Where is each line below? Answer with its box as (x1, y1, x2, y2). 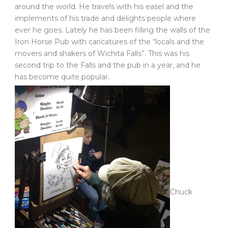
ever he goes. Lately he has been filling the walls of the (15, 25, 210, 35)
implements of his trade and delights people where (15, 14, 196, 23)
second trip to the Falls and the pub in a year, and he (15, 61, 201, 70)
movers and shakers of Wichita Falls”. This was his (15, 49, 189, 59)
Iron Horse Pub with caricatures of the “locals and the (15, 37, 204, 47)
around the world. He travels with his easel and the (15, 2, 193, 12)
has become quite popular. (15, 72, 109, 82)
